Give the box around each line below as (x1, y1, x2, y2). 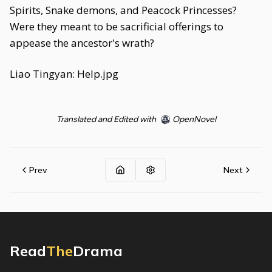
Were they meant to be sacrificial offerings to (10, 19, 223, 33)
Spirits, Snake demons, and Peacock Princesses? (10, 3, 237, 17)
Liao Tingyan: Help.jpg (10, 67, 118, 81)
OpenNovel (172, 114, 216, 124)
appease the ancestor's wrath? (10, 36, 154, 50)
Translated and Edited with (56, 114, 156, 124)
